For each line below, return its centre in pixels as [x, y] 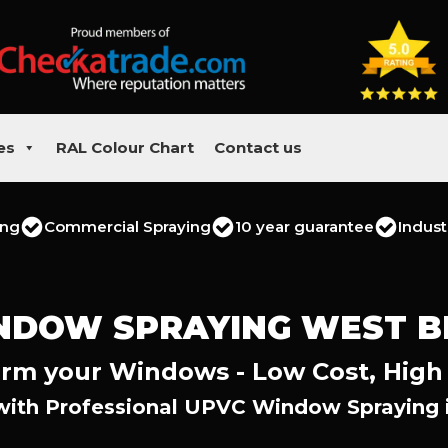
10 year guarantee [304, 226]
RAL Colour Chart [125, 147]
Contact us [258, 147]
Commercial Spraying [127, 226]
